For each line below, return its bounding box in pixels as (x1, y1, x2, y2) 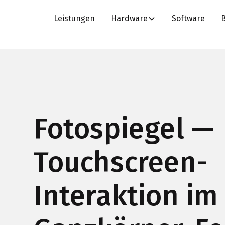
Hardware (111, 14, 148, 23)
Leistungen (54, 14, 95, 23)
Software (172, 14, 205, 23)
